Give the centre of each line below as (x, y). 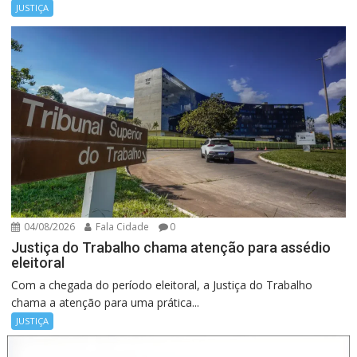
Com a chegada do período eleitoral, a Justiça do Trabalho (162, 284)
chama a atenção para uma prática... (106, 302)
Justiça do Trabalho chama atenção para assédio (171, 247)
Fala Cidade (122, 226)
